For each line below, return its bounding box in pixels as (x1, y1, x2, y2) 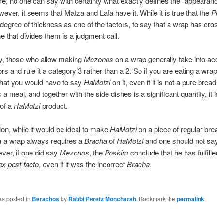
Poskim (104, 147, 128, 157)
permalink (176, 194, 204, 203)
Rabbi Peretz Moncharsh (68, 194, 136, 203)
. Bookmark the (136, 194, 177, 203)
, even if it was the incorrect (38, 158, 127, 169)
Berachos (31, 194, 59, 203)
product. (40, 100, 68, 111)
